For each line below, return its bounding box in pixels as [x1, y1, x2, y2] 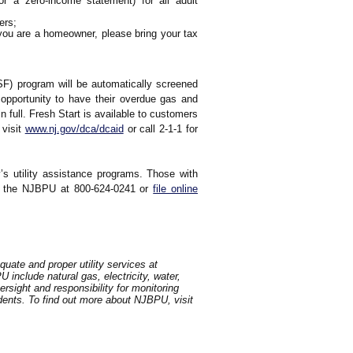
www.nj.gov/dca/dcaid [24, 123, 124, 135]
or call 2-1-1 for [123, 123, 199, 135]
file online [153, 183, 199, 195]
